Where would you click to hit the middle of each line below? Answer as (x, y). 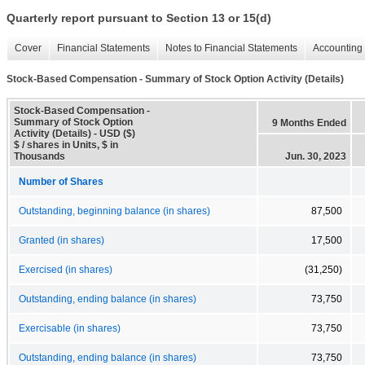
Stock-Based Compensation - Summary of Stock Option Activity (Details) (175, 79)
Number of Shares (61, 181)
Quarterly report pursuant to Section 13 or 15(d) (139, 18)
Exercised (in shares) (66, 269)
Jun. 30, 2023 (316, 156)
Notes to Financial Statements (231, 48)
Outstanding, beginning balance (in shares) (114, 211)
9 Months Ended (309, 123)
